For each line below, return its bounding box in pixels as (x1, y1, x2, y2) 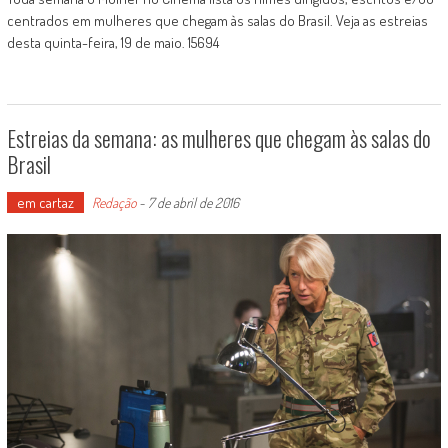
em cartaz (16, 192, 74, 212)
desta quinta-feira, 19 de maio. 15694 (6, 32, 219, 52)
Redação (91, 193, 136, 211)
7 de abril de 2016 (147, 193, 239, 211)
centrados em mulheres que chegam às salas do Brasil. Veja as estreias (6, 10, 428, 30)
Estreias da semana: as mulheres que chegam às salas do (6, 121, 431, 154)
